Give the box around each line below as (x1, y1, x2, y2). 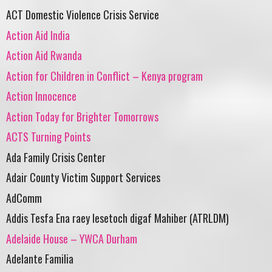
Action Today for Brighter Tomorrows (6, 108, 158, 124)
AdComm (6, 189, 42, 206)
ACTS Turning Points (6, 129, 90, 145)
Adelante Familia (6, 251, 73, 267)
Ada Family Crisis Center (6, 149, 106, 165)
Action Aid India (6, 27, 70, 43)
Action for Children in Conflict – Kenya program (6, 67, 203, 84)
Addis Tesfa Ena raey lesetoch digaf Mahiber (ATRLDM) (6, 210, 229, 226)
